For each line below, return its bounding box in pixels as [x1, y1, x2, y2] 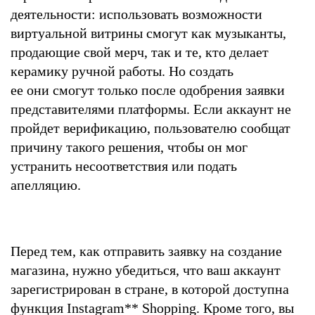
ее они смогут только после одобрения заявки [11, 82, 285, 98]
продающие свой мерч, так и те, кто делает [11, 44, 269, 60]
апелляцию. [11, 176, 84, 193]
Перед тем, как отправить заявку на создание [11, 243, 282, 259]
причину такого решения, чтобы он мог [11, 139, 247, 155]
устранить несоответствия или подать [11, 157, 237, 174]
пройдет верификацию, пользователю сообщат [11, 120, 290, 136]
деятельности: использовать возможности [11, 6, 262, 22]
